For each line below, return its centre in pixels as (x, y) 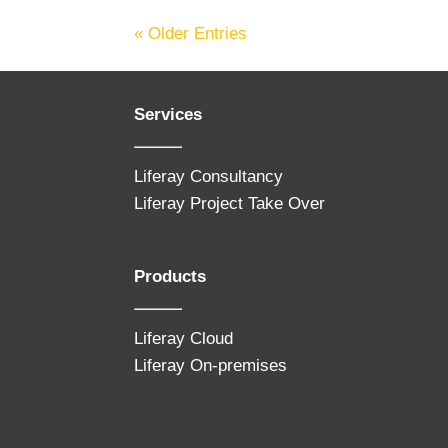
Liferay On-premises (211, 366)
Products (170, 277)
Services (168, 114)
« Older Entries (191, 33)
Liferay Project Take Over (230, 203)
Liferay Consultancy (209, 176)
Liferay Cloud (184, 339)
